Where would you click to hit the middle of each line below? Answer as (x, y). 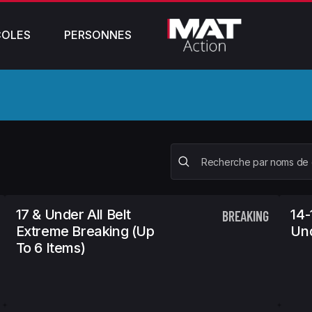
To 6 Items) (50, 248)
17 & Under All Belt (73, 214)
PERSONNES (98, 35)
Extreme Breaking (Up (85, 231)
